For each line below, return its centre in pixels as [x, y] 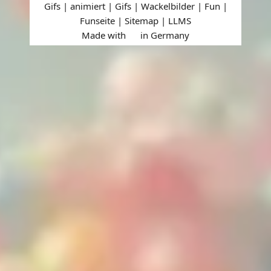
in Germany [164, 35]
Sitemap [142, 21]
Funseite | [102, 21]
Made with [105, 35]
